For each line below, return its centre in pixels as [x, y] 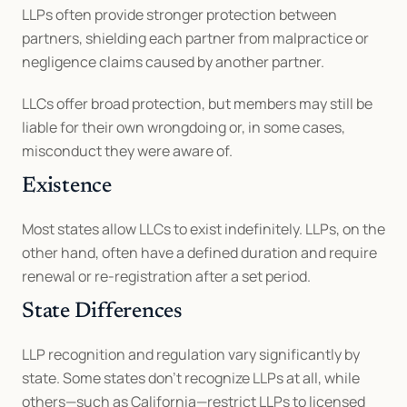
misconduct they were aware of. [127, 151]
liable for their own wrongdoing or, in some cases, [184, 127]
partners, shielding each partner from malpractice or [195, 38]
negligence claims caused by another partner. [173, 62]
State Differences [102, 312]
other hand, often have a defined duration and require [199, 253]
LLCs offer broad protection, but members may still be [197, 104]
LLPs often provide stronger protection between [179, 15]
